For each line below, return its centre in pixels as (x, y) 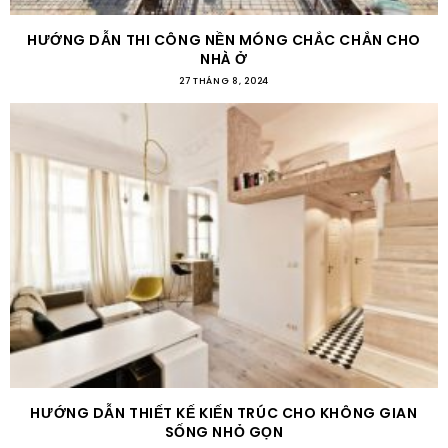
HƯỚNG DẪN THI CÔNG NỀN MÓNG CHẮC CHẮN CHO (224, 39)
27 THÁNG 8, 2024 (224, 80)
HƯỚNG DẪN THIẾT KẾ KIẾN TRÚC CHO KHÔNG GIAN (224, 413)
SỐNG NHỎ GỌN (224, 432)
